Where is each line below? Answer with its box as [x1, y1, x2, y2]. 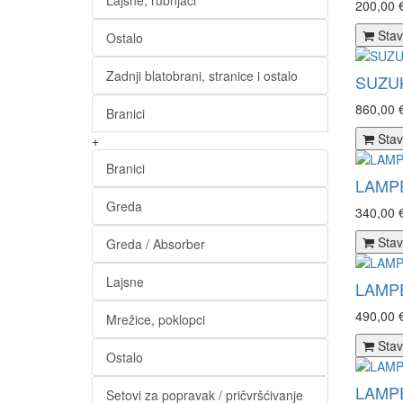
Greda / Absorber [106, 235, 205, 253]
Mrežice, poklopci [106, 310, 205, 328]
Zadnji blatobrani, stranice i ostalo [106, 67, 298, 85]
